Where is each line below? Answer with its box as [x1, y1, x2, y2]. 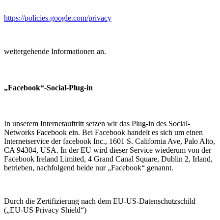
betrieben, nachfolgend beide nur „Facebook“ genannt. [4, 163, 173, 172]
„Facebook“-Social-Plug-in [4, 83, 93, 92]
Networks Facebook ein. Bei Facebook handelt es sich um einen [4, 128, 203, 137]
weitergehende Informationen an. [4, 47, 106, 56]
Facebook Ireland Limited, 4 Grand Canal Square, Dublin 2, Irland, [4, 154, 213, 163]
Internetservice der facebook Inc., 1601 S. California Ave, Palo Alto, [4, 137, 215, 145]
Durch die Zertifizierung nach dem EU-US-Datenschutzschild [4, 196, 195, 205]
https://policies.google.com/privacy [4, 14, 111, 23]
